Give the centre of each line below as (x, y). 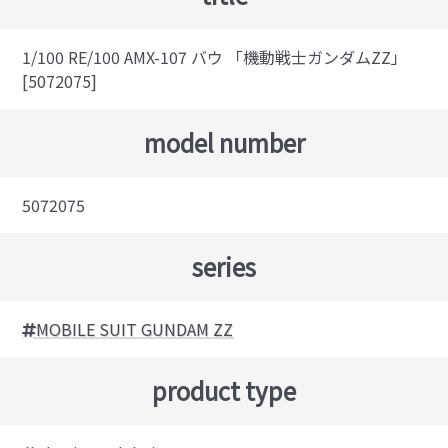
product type (224, 391)
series (224, 267)
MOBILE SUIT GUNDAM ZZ (135, 329)
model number (224, 143)
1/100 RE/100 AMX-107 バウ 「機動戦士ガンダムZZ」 (215, 57)
